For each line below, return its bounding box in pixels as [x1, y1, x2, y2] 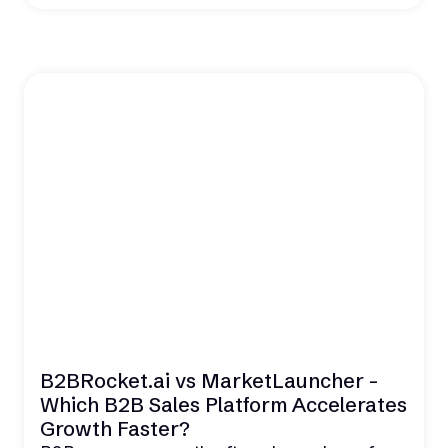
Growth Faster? [40, 416, 190, 441]
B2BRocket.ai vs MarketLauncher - [40, 368, 378, 393]
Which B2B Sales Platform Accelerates [40, 392, 407, 417]
